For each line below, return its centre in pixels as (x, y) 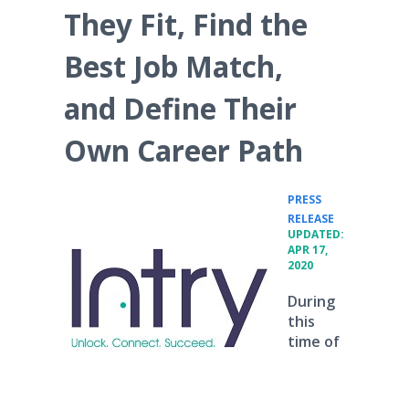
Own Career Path (184, 150)
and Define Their (180, 108)
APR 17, (308, 250)
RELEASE (311, 219)
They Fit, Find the (186, 24)
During (311, 301)
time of (314, 341)
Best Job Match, (173, 66)
